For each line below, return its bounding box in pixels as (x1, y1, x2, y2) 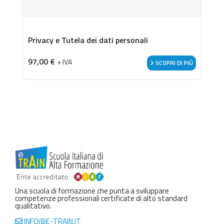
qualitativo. (15, 199, 51, 211)
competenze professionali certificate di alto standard (15, 192, 187, 204)
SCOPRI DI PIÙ (154, 58, 193, 68)
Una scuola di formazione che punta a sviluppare (15, 184, 169, 196)
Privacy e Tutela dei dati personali (28, 34, 148, 46)
